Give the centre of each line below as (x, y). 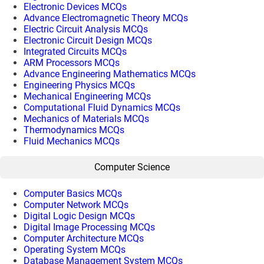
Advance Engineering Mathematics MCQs (110, 74)
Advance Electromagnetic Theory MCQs (106, 18)
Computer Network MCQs (76, 204)
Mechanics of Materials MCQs (86, 118)
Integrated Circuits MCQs (75, 51)
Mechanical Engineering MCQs (87, 96)
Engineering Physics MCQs (79, 85)
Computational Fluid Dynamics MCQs (102, 107)
